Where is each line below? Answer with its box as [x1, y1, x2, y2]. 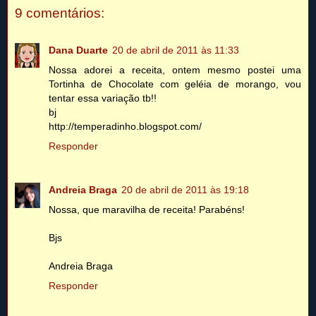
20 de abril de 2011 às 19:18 [121, 183, 249, 195]
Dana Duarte [49, 44, 108, 56]
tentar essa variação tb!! [49, 92, 157, 104]
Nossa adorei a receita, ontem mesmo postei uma [49, 63, 301, 75]
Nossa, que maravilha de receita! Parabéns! [49, 203, 245, 215]
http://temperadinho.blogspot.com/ [49, 120, 202, 132]
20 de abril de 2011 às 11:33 [112, 44, 239, 56]
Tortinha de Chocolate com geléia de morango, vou [49, 78, 301, 90]
